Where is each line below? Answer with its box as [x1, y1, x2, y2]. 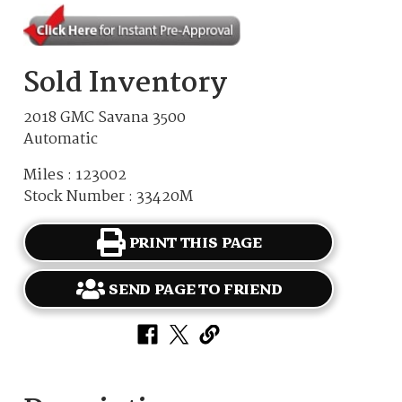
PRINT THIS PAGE [128, 229, 263, 256]
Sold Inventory [23, 61, 228, 108]
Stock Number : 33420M [23, 185, 194, 210]
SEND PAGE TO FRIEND [108, 275, 283, 302]
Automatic [23, 127, 99, 153]
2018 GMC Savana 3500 [23, 106, 187, 131]
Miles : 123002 [23, 163, 127, 188]
